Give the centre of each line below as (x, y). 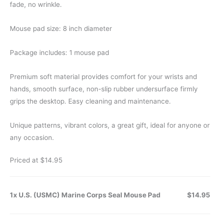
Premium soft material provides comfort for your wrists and (103, 76)
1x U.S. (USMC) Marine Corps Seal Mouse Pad (85, 195)
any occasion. (32, 137)
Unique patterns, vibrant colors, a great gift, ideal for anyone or (110, 125)
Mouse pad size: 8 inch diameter (61, 28)
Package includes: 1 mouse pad (59, 52)
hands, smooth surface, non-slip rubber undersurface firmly (104, 89)
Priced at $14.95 (36, 160)
